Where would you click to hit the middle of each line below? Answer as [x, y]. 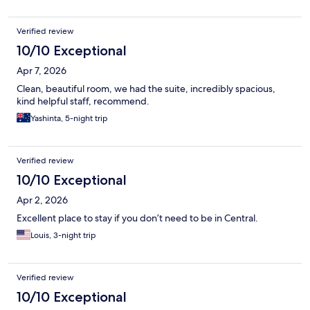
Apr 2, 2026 [42, 200]
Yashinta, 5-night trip [69, 118]
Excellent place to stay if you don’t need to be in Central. [137, 218]
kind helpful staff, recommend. [83, 101]
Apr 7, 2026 [42, 70]
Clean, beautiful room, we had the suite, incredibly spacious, [146, 88]
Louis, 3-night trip [63, 235]
